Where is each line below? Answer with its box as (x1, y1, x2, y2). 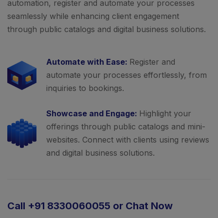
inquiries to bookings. (46, 83, 124, 93)
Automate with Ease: (46, 57, 129, 67)
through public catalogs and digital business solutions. (7, 24, 206, 35)
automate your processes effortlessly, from (46, 70, 207, 80)
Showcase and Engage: (46, 109, 139, 119)
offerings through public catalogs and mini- (46, 122, 205, 132)
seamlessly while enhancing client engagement (7, 11, 179, 21)
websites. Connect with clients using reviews (46, 135, 209, 145)
